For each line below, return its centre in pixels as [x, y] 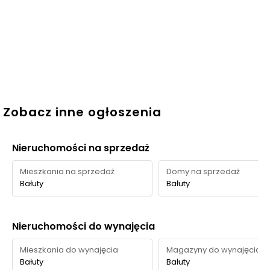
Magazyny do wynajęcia [213, 250]
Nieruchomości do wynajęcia [83, 226]
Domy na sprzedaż [203, 171]
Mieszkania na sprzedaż [67, 171]
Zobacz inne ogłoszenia [82, 112]
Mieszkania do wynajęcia [69, 250]
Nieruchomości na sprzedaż [81, 148]
